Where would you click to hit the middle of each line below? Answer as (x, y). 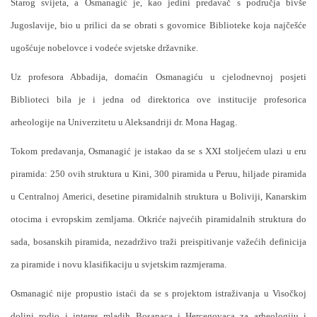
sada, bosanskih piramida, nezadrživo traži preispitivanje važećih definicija (158, 241)
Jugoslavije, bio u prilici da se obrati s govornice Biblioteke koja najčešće (158, 25)
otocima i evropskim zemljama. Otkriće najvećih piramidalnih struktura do (158, 219)
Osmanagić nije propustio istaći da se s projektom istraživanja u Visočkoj (158, 293)
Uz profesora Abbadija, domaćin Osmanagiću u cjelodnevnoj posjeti (158, 76)
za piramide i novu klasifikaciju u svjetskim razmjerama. (119, 264)
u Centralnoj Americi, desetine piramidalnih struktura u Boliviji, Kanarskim (158, 196)
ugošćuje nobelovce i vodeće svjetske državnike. (104, 47)
